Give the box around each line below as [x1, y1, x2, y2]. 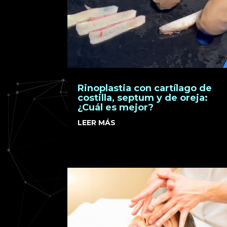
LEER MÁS [78, 118, 116, 127]
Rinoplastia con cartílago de [78, 82, 212, 94]
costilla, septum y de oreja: [78, 92, 208, 103]
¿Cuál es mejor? [78, 101, 154, 113]
